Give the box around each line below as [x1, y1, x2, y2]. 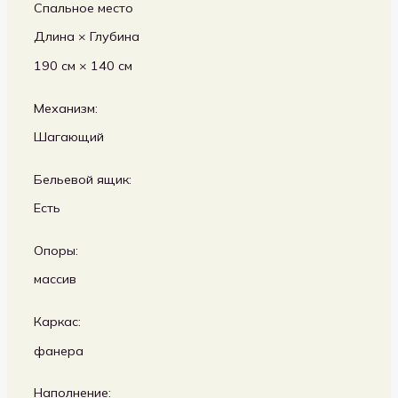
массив [34, 271, 77, 288]
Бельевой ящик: [34, 171, 132, 187]
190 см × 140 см [34, 57, 133, 74]
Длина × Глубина [34, 28, 140, 45]
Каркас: [34, 314, 82, 330]
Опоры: [34, 242, 79, 259]
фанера [34, 342, 84, 359]
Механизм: [34, 99, 99, 116]
